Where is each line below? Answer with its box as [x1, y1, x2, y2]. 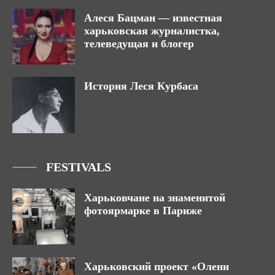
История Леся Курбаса [84, 80, 198, 93]
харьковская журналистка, [84, 24, 220, 37]
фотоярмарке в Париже [84, 204, 202, 217]
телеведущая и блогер [84, 37, 194, 50]
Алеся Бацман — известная [84, 11, 222, 24]
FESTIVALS [46, 160, 111, 174]
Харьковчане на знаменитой [84, 192, 225, 204]
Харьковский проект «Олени [84, 260, 229, 273]
